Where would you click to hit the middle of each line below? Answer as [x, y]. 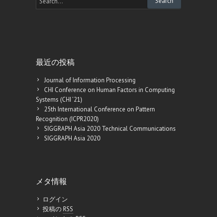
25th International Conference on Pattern [100, 109]
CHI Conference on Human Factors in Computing [109, 90]
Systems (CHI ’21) [59, 100]
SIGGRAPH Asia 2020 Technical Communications [110, 129]
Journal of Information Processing [90, 80]
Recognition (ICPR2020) [67, 119]
